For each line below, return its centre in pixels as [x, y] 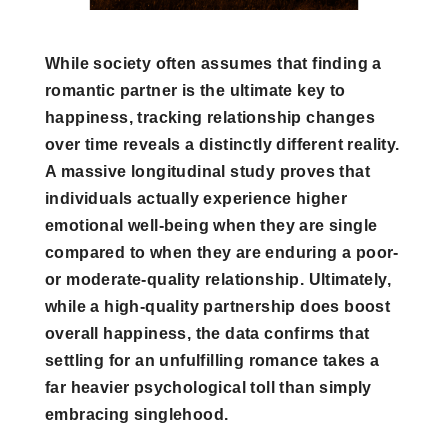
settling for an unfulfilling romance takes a [212, 360]
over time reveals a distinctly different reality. [222, 144]
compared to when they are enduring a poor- [222, 252]
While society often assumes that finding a [213, 63]
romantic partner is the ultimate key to [195, 90]
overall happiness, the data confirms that [207, 333]
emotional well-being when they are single [211, 225]
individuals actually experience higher [196, 198]
